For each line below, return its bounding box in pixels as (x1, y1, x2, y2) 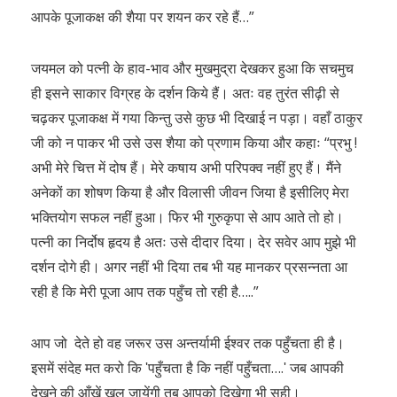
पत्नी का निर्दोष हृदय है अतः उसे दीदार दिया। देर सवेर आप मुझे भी (31, 232, 356, 252)
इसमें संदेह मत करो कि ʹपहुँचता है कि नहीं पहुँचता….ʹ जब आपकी (31, 358, 344, 378)
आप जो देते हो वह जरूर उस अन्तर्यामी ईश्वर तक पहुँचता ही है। (31, 333, 345, 353)
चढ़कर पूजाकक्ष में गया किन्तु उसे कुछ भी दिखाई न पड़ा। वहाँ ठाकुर (31, 108, 362, 128)
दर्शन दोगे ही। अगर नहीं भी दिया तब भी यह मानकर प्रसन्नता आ (31, 257, 347, 276)
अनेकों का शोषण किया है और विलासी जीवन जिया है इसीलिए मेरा (31, 183, 349, 202)
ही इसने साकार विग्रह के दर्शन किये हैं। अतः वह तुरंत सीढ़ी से (31, 83, 339, 103)
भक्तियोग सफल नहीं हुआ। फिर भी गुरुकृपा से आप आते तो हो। (31, 207, 344, 227)
